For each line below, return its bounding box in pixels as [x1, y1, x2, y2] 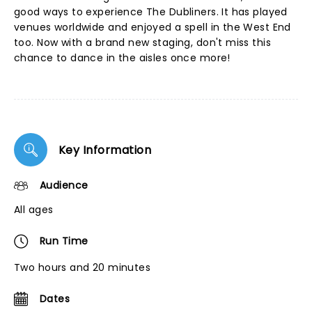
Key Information [58, 141, 152, 158]
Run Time [40, 234, 88, 248]
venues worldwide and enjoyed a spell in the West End [14, 20, 291, 34]
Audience [40, 178, 88, 192]
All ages [14, 203, 54, 217]
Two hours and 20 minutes [14, 260, 151, 274]
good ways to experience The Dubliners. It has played [14, 5, 288, 19]
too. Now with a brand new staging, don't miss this [14, 36, 272, 49]
